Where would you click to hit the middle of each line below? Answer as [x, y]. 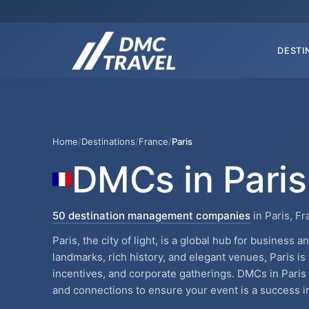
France [153, 141]
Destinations [108, 141]
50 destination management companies [151, 215]
